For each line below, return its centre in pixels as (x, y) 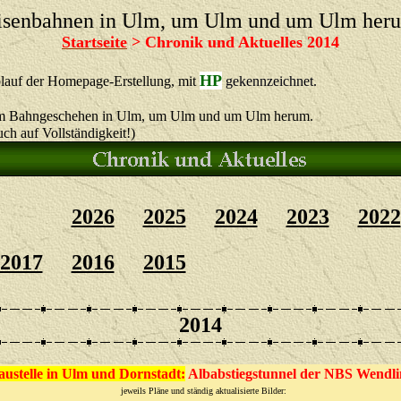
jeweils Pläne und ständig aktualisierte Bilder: (200, 391)
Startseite (94, 42)
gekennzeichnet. (269, 81)
